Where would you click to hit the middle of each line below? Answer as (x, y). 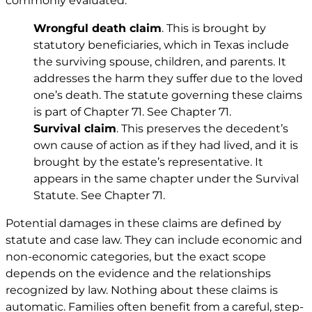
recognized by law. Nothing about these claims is (142, 290)
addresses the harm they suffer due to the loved (168, 79)
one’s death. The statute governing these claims (168, 95)
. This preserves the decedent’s (202, 129)
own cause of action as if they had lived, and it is (166, 146)
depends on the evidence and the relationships (138, 274)
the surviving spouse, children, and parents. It (160, 62)
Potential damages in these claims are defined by (143, 224)
